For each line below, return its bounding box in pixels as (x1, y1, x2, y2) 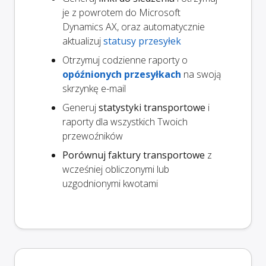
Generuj (62, 101, 99, 115)
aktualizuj (62, 34, 103, 48)
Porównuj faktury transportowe (62, 148, 205, 162)
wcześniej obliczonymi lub (62, 163, 169, 176)
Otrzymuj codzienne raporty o (62, 53, 188, 67)
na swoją (181, 68, 221, 81)
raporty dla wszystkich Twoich (62, 115, 188, 129)
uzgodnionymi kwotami (62, 177, 158, 191)
